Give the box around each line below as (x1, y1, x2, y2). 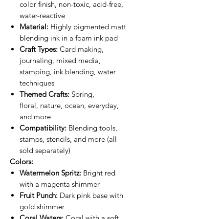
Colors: (10, 156, 33, 166)
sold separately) (20, 145, 70, 155)
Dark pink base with (58, 190, 123, 200)
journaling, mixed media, (20, 55, 101, 65)
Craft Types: (20, 44, 58, 54)
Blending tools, (66, 123, 117, 132)
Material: (20, 22, 48, 31)
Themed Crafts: (20, 89, 69, 99)
